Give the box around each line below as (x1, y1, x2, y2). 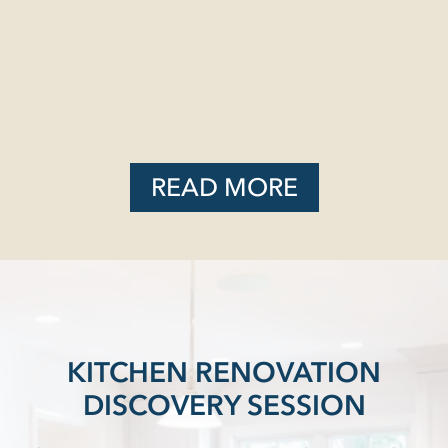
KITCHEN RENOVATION (67, 354, 381, 389)
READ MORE (150, 171, 298, 202)
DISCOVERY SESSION (82, 387, 366, 422)
